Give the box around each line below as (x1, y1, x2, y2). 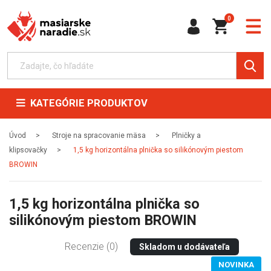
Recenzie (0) (65, 241, 118, 252)
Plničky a (172, 131, 201, 140)
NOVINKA (218, 260, 254, 269)
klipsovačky (9, 146, 47, 154)
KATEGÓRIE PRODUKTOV (25, 97, 148, 109)
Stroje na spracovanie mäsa (52, 131, 146, 140)
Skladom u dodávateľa (139, 242, 230, 252)
